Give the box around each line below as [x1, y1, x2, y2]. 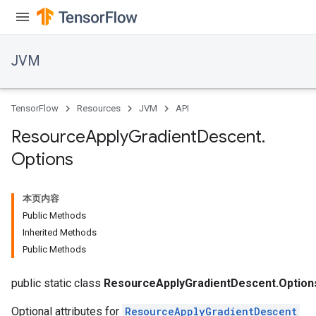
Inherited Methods [23, 227, 97, 238]
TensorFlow [11, 103, 59, 114]
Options [11, 149, 73, 170]
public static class [11, 276, 104, 290]
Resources [77, 103, 121, 114]
